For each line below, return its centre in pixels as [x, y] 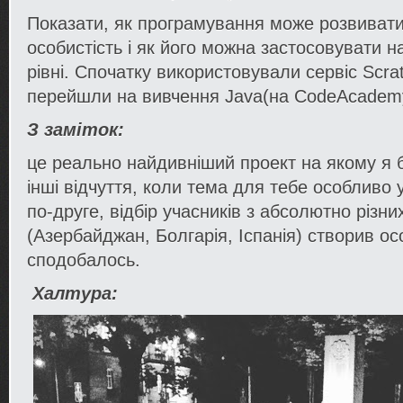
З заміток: [76, 130]
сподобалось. [84, 260]
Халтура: [75, 293]
